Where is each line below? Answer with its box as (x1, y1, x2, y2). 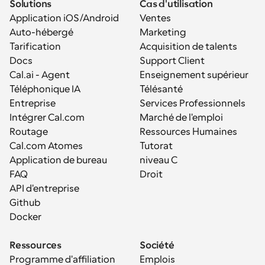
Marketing (140, 27, 186, 38)
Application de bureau (9, 155, 107, 166)
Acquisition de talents (140, 41, 237, 52)
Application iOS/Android (9, 13, 119, 24)
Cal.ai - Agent (9, 70, 70, 80)
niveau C (140, 155, 177, 166)
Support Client (140, 56, 205, 66)
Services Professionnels (140, 98, 245, 109)
